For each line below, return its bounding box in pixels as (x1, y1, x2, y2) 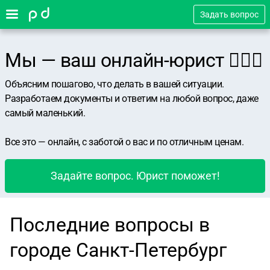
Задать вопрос (200, 10, 259, 19)
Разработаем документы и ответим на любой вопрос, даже (5, 93, 259, 104)
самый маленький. (5, 107, 85, 119)
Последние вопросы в (10, 213, 210, 236)
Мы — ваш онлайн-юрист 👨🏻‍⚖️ (5, 49, 263, 72)
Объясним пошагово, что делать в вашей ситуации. (5, 78, 224, 90)
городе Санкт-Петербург (10, 239, 227, 262)
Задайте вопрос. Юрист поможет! (50, 169, 220, 182)
